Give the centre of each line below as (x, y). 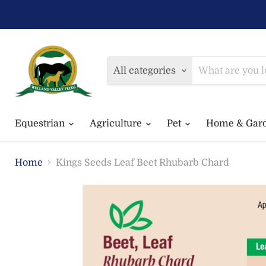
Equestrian (41, 123)
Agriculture (117, 123)
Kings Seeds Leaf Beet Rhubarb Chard (142, 162)
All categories (145, 70)
